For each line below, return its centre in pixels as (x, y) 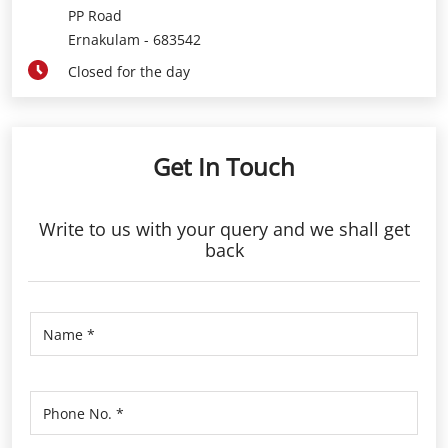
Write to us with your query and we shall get (224, 229)
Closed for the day (129, 71)
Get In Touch (224, 166)
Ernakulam (104, 39)
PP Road (95, 15)
